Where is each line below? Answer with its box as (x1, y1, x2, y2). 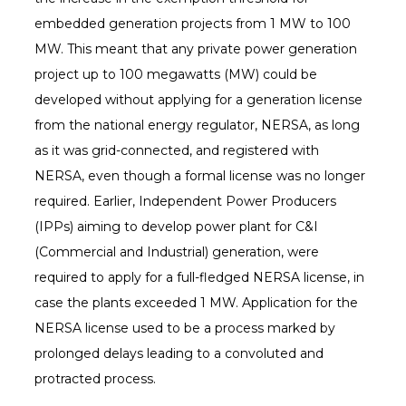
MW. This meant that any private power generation (34, 41, 357, 58)
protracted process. (34, 371, 156, 388)
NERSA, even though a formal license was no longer (34, 168, 365, 185)
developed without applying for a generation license (34, 92, 362, 109)
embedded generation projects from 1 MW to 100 (34, 15, 351, 33)
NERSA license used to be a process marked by (34, 320, 335, 337)
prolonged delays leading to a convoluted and (34, 345, 324, 362)
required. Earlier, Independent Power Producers (34, 193, 336, 210)
